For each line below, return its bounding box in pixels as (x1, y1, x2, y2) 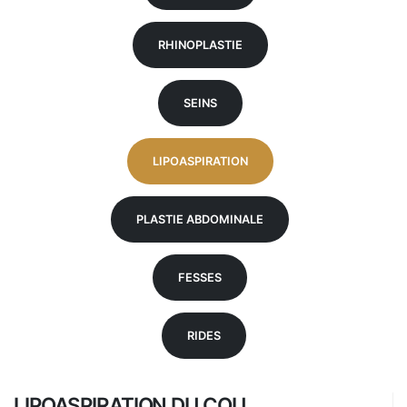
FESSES (178, 271, 222, 284)
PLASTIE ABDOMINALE (136, 213, 263, 226)
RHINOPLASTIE (157, 38, 243, 52)
